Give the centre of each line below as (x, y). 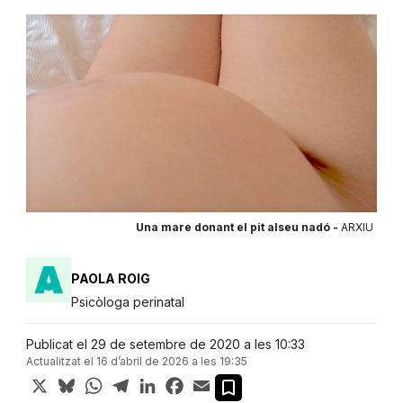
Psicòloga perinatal (127, 302)
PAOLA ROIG (110, 279)
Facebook (219, 381)
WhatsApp (139, 381)
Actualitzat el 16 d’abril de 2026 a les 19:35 (136, 362)
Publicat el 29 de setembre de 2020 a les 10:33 (165, 345)
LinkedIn (186, 381)
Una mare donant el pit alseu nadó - (238, 228)
